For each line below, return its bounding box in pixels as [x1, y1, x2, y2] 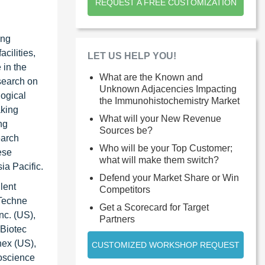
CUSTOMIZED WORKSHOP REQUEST [92, 240, 240, 250]
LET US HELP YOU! [88, 50, 176, 61]
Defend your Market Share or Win [99, 172, 239, 183]
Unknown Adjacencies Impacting [99, 83, 237, 94]
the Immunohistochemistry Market [99, 95, 240, 106]
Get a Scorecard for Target [99, 202, 209, 212]
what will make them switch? [99, 154, 219, 165]
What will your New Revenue [99, 113, 221, 124]
